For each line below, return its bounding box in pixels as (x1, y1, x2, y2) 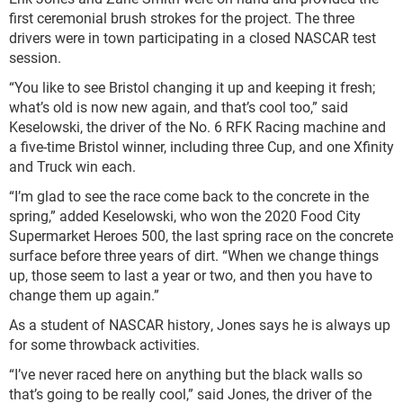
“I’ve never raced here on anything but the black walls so (9, 364, 363, 383)
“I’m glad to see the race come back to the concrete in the (9, 186, 369, 205)
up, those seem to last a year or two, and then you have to (9, 265, 372, 284)
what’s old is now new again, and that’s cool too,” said (9, 97, 348, 116)
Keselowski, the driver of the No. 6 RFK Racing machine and (9, 117, 386, 136)
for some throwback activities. (9, 335, 200, 354)
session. (9, 48, 61, 67)
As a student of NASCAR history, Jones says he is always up (9, 315, 390, 334)
